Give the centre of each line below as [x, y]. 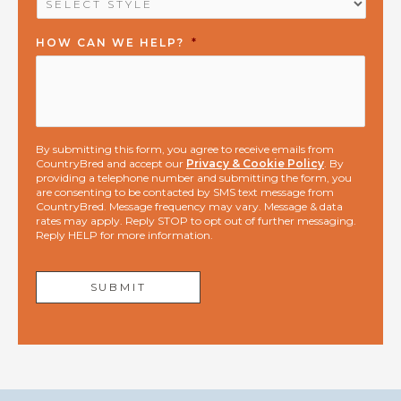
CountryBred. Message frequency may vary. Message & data [189, 206]
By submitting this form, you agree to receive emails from [185, 149]
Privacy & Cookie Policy [255, 163]
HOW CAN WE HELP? [110, 42]
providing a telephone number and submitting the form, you [194, 177]
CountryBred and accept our [111, 163]
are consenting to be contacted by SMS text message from [185, 192]
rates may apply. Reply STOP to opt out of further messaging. [196, 220]
